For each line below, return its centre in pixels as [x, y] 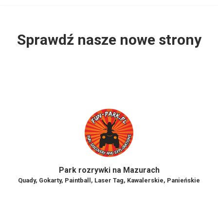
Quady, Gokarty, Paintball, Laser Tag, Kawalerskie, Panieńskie [109, 180]
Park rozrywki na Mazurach [109, 170]
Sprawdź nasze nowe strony [109, 40]
